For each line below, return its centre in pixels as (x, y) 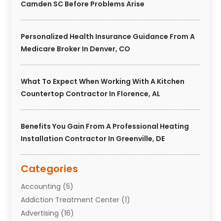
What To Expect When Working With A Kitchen (103, 82)
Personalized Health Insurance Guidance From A (108, 37)
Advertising (40, 213)
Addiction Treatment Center (70, 200)
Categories (50, 169)
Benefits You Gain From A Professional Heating (105, 127)
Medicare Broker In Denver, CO (76, 49)
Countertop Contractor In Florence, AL (91, 94)
